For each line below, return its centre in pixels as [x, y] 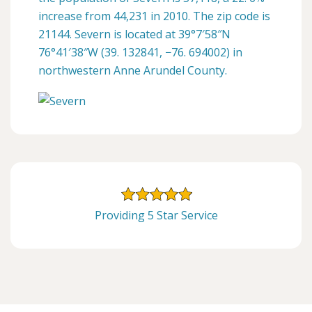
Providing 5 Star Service [156, 216]
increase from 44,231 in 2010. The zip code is [154, 16]
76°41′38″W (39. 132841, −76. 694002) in [140, 52]
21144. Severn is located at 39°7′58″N [134, 34]
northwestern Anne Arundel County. [133, 70]
